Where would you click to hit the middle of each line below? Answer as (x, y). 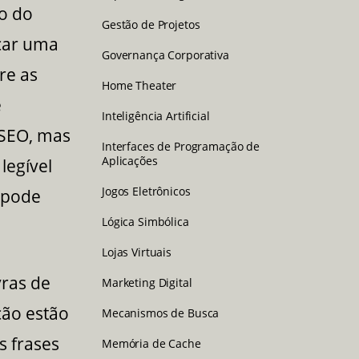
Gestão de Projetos (151, 24)
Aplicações (130, 160)
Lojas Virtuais (137, 252)
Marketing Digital (147, 282)
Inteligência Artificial (156, 115)
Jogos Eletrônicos (146, 191)
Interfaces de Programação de (181, 146)
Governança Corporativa (165, 54)
